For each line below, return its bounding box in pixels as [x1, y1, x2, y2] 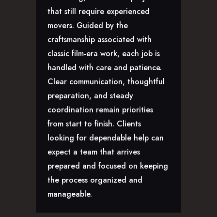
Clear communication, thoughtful [47, 76, 165, 87]
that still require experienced [47, 5, 150, 17]
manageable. [47, 188, 92, 200]
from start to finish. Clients [47, 118, 141, 129]
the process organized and [47, 174, 142, 186]
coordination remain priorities [47, 104, 153, 115]
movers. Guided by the [47, 19, 128, 31]
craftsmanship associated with [47, 33, 152, 45]
